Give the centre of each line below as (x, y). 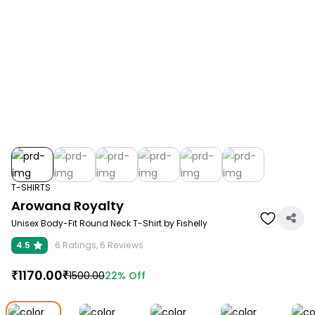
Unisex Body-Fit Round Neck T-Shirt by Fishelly (109, 224)
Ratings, (80, 245)
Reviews (124, 245)
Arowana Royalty (67, 205)
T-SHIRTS (31, 188)
